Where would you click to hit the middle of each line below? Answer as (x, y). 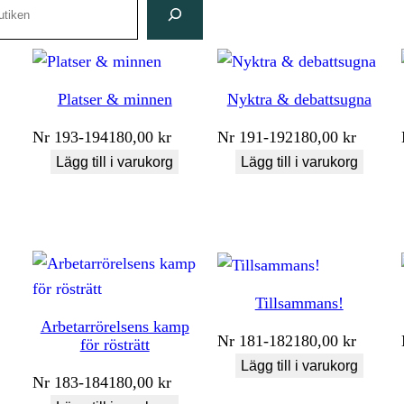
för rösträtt (115, 344)
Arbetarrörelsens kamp (115, 326)
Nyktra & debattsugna (299, 100)
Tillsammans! (299, 303)
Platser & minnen (115, 100)
